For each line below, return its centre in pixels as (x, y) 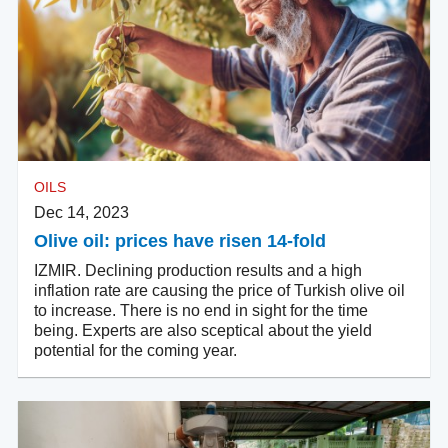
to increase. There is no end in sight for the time (201, 310)
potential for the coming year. (135, 350)
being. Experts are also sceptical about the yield (203, 330)
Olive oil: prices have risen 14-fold (180, 240)
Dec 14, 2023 (81, 212)
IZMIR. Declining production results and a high (198, 270)
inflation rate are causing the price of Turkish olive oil (219, 290)
